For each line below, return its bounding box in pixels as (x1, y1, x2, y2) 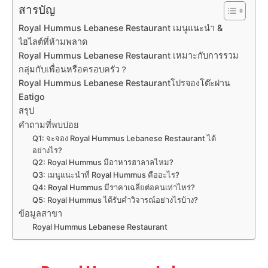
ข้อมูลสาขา (19, 208, 63, 219)
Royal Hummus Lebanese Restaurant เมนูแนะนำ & (19, 23, 223, 33)
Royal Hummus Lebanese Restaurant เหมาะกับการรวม (19, 50, 239, 61)
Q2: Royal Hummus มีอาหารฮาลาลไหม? (32, 157, 173, 167)
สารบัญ (19, 2, 56, 17)
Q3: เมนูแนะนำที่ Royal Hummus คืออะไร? (32, 170, 179, 180)
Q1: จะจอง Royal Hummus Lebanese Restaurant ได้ (32, 133, 216, 144)
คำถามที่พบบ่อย (19, 120, 79, 130)
